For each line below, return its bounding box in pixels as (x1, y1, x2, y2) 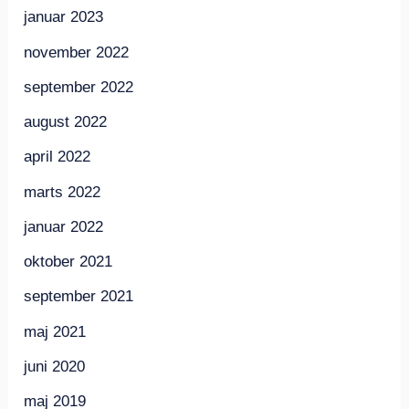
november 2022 (24, 43, 130, 61)
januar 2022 (24, 217, 104, 236)
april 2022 (24, 148, 91, 166)
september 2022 (24, 78, 134, 96)
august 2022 (24, 113, 108, 131)
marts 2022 (24, 183, 101, 201)
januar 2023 (24, 8, 104, 26)
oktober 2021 (24, 253, 113, 271)
